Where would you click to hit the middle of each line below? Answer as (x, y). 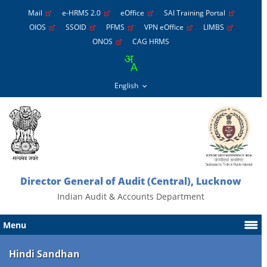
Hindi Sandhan (44, 254)
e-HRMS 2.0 (83, 13)
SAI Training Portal (196, 13)
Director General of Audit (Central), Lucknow (131, 181)
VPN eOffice (165, 27)
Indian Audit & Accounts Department (131, 196)
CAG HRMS (151, 41)
